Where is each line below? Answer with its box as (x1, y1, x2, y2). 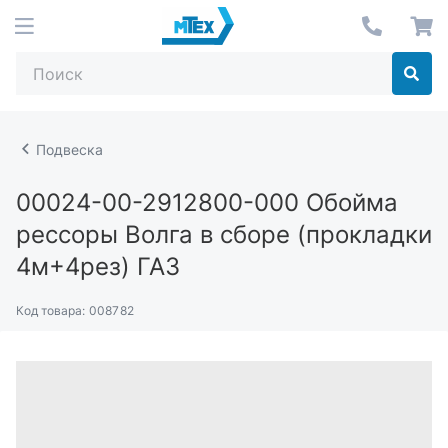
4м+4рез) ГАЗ (16, 252, 180, 281)
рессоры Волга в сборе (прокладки (16, 220, 432, 249)
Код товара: (16, 303, 86, 318)
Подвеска (36, 140, 104, 158)
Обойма (299, 188, 398, 217)
